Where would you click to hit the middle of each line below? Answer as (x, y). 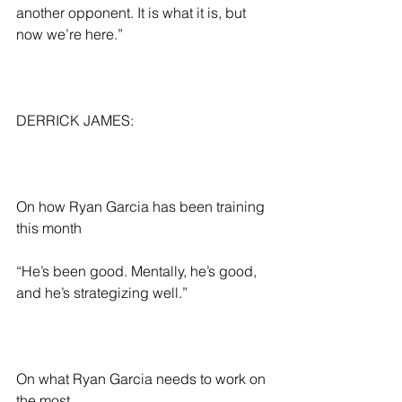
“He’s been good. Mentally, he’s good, (138, 271)
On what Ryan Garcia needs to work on (143, 379)
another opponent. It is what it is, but (133, 13)
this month (49, 228)
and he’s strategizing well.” (102, 293)
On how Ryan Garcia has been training (142, 207)
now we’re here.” (70, 35)
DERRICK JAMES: (75, 121)
